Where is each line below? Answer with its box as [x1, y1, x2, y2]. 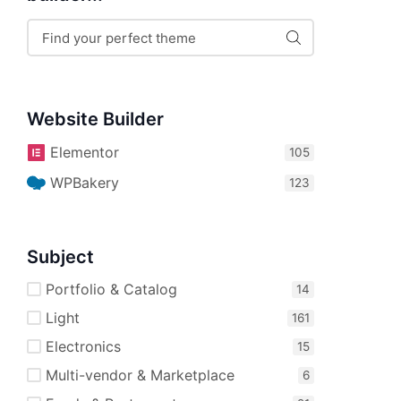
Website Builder [27, 108, 164, 130]
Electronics [46, 337, 121, 356]
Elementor [49, 143, 119, 162]
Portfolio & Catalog [46, 280, 177, 299]
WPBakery [49, 174, 119, 192]
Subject [27, 245, 94, 268]
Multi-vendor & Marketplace [46, 366, 235, 385]
